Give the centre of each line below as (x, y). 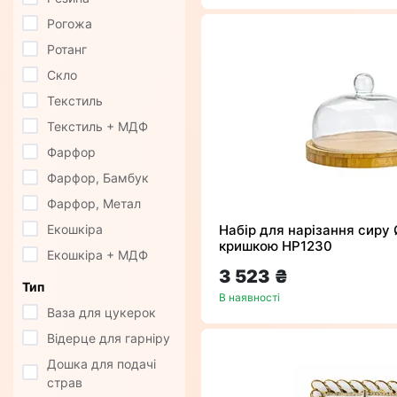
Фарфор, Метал (94, 204)
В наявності (249, 298)
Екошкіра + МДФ (97, 255)
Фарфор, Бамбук (98, 178)
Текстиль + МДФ (97, 127)
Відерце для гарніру (109, 339)
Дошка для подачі (101, 364)
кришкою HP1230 (276, 246)
